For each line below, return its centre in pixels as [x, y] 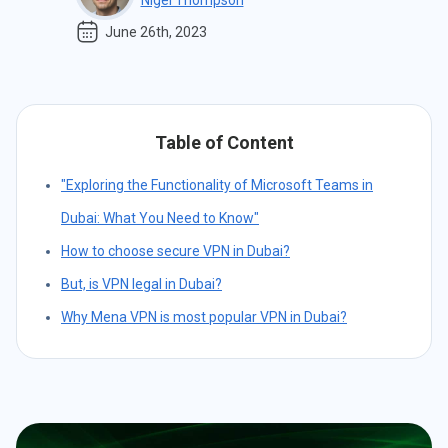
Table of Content [224, 142]
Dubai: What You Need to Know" [160, 217]
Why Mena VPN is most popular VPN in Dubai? [204, 316]
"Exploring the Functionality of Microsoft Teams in [217, 184]
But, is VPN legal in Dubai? [141, 283]
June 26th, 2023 [155, 31]
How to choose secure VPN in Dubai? [175, 250]
